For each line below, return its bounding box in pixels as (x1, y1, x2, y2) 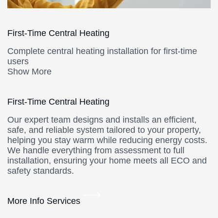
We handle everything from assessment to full (7, 145, 184, 156)
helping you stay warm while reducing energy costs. (7, 135, 207, 145)
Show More (7, 67, 52, 77)
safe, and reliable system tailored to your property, (7, 125, 201, 135)
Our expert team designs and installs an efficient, (7, 115, 197, 125)
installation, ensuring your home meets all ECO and (7, 156, 207, 166)
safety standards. (7, 166, 74, 176)
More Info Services (7, 196, 83, 206)
